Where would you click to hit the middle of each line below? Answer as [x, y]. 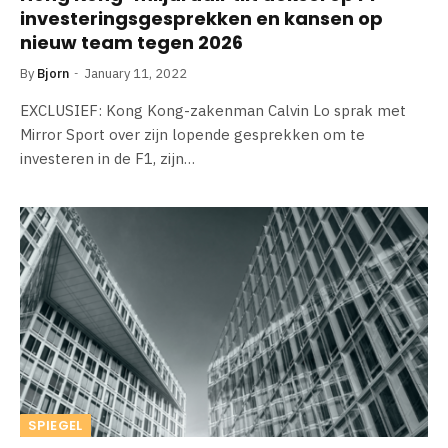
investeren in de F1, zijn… [107, 158]
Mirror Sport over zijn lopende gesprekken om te [192, 134]
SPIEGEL [55, 425]
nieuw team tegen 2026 [131, 42]
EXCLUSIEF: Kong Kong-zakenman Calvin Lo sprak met [213, 110]
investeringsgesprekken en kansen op [201, 18]
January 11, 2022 [135, 73]
